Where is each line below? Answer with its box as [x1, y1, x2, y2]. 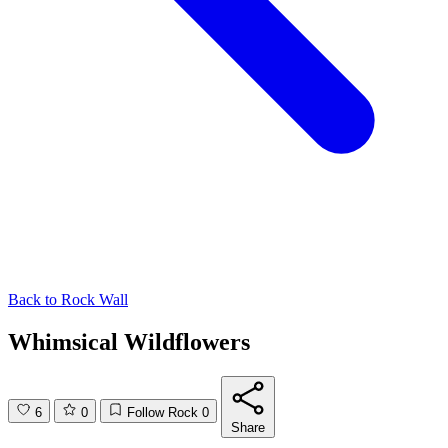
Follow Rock [127, 405, 198, 421]
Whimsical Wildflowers [8, 329, 250, 356]
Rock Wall [57, 291, 128, 309]
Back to [8, 291, 57, 309]
